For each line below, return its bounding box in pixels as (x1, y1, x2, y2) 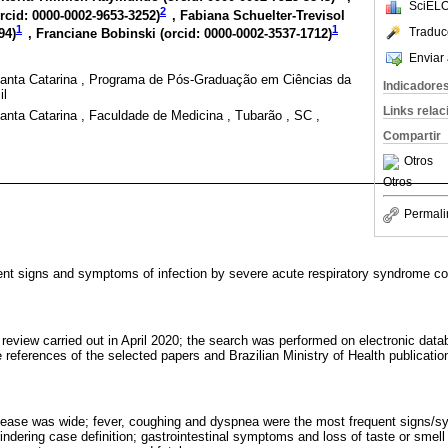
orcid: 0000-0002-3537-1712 (164, 26, 328, 42)
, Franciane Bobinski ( (28, 26, 164, 42)
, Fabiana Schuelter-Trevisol (172, 7, 345, 23)
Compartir (383, 129, 441, 143)
